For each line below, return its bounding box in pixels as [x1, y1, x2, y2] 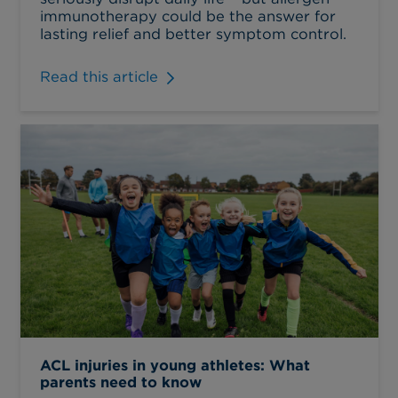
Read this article [40, 68, 158, 86]
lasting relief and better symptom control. [40, 24, 346, 43]
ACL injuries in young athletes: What [40, 356, 310, 375]
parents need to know [40, 373, 202, 392]
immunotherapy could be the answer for [40, 6, 336, 25]
